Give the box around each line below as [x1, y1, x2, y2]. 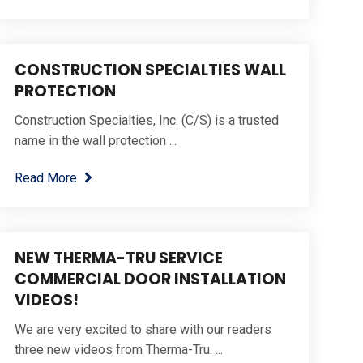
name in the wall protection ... [14, 133, 177, 149]
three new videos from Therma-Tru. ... [14, 342, 223, 357]
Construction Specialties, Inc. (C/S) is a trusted [14, 113, 279, 129]
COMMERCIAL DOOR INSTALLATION [14, 268, 286, 290]
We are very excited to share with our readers [14, 322, 271, 337]
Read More [14, 169, 77, 186]
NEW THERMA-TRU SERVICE [14, 247, 223, 269]
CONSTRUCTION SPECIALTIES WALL [14, 59, 286, 82]
